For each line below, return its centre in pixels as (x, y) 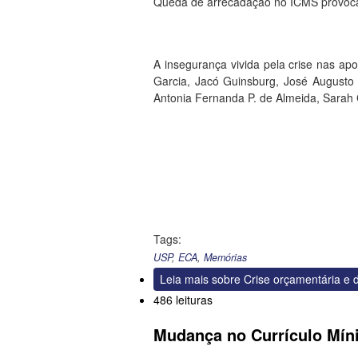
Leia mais (184, 278)
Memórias (225, 257)
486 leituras (183, 299)
